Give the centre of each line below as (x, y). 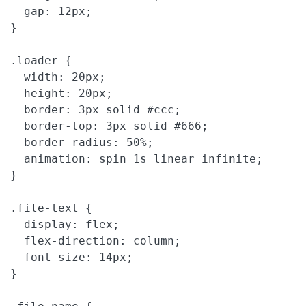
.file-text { (51, 208)
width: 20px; (58, 77)
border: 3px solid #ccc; (96, 110)
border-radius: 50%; (82, 143)
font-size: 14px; (72, 258)
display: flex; (65, 225)
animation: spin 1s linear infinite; (137, 159)
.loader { (41, 61)
